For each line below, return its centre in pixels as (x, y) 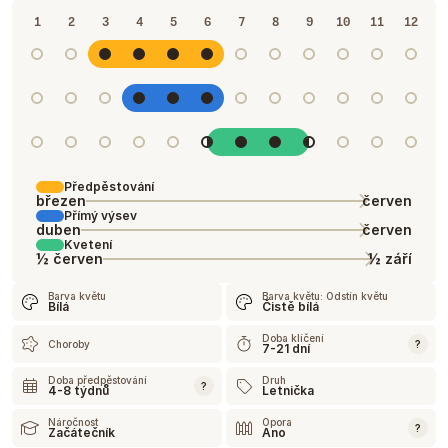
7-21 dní (286, 348)
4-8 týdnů (78, 390)
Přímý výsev (100, 215)
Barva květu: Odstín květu (325, 296)
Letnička (288, 390)
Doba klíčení (293, 338)
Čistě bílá (290, 306)
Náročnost (73, 422)
